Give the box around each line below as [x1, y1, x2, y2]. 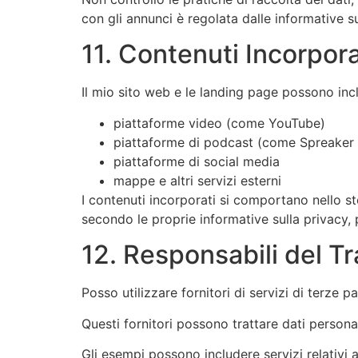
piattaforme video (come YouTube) [113, 114, 325, 131]
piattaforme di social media [113, 153, 280, 169]
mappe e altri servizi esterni [113, 172, 281, 189]
